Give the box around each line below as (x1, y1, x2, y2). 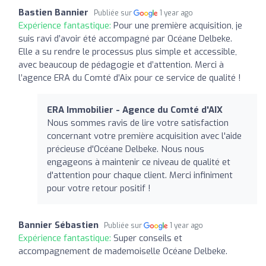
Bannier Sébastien (18, 218, 99, 231)
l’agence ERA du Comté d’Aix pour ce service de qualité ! (18, 71, 241, 84)
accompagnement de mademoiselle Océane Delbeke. (18, 245, 227, 257)
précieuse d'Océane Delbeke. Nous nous (47, 142, 204, 155)
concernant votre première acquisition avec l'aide (47, 129, 242, 142)
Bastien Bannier (18, 6, 88, 18)
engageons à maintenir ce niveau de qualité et (47, 156, 230, 168)
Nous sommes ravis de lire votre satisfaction (47, 116, 229, 129)
